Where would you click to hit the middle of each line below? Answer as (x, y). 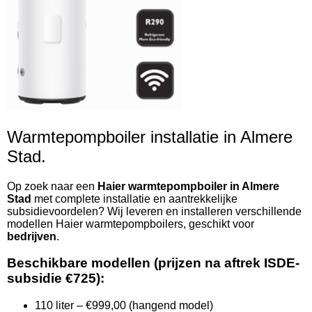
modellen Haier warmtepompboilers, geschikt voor (131, 224)
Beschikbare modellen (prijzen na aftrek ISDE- (153, 263)
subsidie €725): (56, 279)
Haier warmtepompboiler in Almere (188, 186)
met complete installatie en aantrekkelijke (134, 198)
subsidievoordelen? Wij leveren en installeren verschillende (154, 211)
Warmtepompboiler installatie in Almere (150, 136)
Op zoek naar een (52, 186)
